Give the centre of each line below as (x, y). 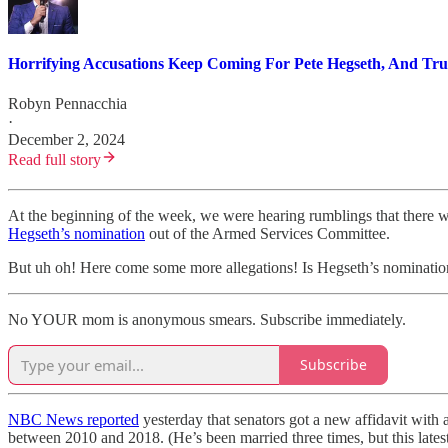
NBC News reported (73, 419)
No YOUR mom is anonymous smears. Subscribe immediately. (207, 319)
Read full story (54, 159)
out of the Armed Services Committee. (267, 233)
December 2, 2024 (66, 139)
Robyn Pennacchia (67, 103)
